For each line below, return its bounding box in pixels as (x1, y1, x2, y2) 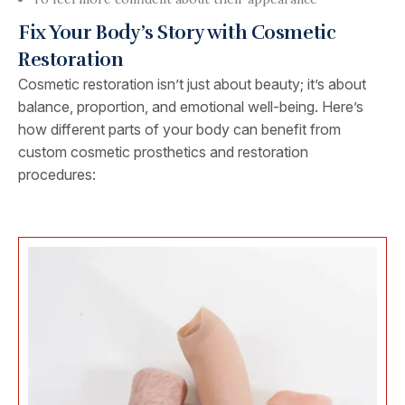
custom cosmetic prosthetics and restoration (18, 143, 308, 161)
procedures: (18, 165, 96, 184)
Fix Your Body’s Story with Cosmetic (18, 21, 336, 44)
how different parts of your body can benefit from (18, 120, 341, 138)
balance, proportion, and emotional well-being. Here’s (18, 98, 363, 116)
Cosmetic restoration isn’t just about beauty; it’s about (18, 75, 366, 93)
